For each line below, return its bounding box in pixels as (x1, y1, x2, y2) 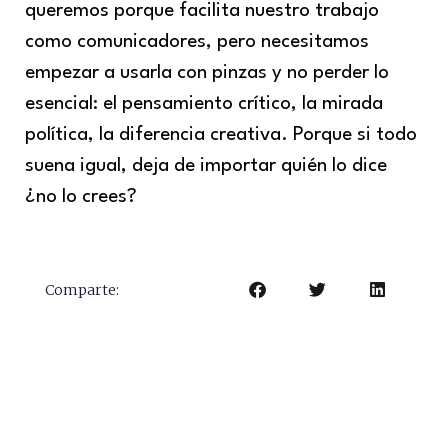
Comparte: (45, 280, 119, 299)
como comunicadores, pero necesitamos (25, 31, 369, 52)
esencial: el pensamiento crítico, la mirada (25, 93, 383, 114)
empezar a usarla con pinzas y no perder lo (25, 62, 389, 83)
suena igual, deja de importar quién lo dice (25, 155, 387, 176)
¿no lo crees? (25, 186, 137, 207)
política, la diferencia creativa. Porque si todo (25, 124, 417, 145)
